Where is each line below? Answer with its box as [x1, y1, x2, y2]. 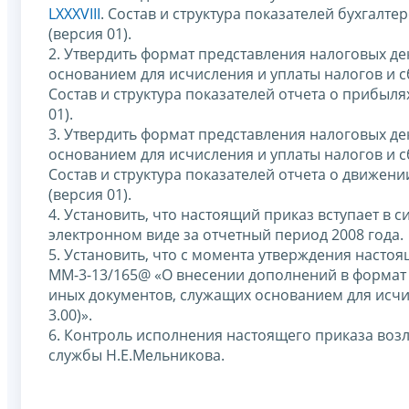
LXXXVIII [48, 3, 100, 24]
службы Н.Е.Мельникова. [48, 344, 225, 365]
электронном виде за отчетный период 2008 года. [48, 224, 404, 245]
